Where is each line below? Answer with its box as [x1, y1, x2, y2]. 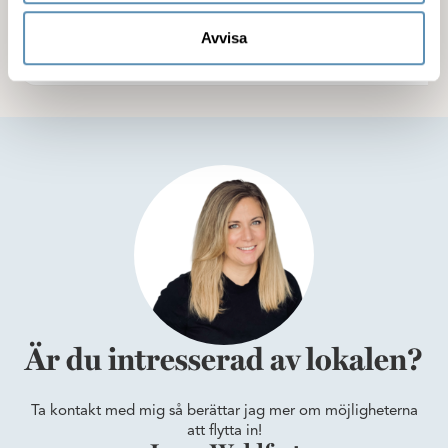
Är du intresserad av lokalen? [25, 346, 423, 377]
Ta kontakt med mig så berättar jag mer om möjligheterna [30, 404, 418, 419]
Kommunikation [87, 16, 238, 37]
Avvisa [201, 29, 247, 47]
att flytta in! [186, 424, 262, 439]
